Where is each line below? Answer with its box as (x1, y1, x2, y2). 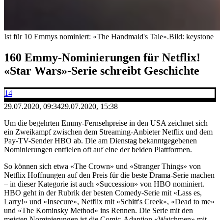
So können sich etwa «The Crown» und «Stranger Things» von (4, 162, 201, 170)
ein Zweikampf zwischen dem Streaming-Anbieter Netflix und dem (4, 127, 213, 136)
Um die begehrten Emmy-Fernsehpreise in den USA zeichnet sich (4, 118, 208, 127)
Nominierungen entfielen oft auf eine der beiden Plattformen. (4, 145, 192, 154)
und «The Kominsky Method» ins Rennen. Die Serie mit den (4, 206, 193, 215)
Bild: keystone (169, 32, 214, 41)
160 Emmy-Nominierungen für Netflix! (4, 51, 200, 64)
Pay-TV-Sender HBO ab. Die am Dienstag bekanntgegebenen (4, 136, 197, 145)
